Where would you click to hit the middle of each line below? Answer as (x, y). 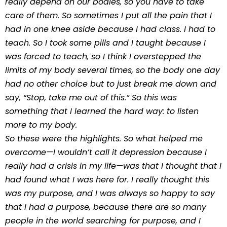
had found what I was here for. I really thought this (107, 180)
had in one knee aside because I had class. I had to (110, 29)
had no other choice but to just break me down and (111, 84)
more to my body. (41, 125)
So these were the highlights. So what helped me (104, 139)
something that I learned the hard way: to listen (102, 111)
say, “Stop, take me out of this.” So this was (91, 98)
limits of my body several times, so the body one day (112, 70)
